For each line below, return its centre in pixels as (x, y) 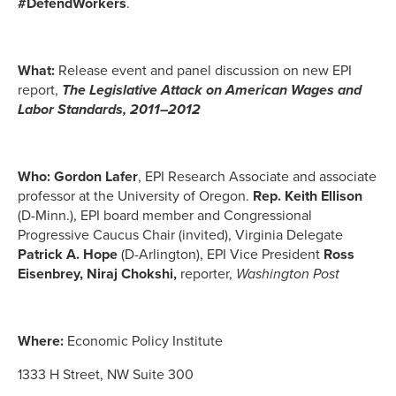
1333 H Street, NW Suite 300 (106, 374)
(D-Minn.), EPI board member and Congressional (165, 215)
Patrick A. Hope (68, 254)
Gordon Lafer (96, 176)
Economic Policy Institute (145, 341)
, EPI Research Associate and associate (257, 176)
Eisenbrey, (52, 274)
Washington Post (288, 274)
